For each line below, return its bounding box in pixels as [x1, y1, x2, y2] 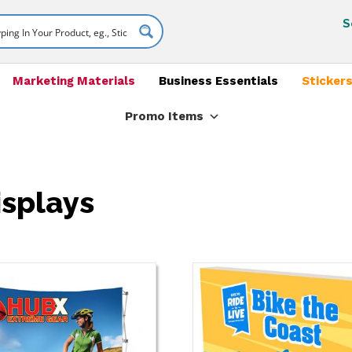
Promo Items [124, 109, 203, 123]
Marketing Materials [12, 74, 135, 88]
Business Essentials [158, 74, 278, 88]
